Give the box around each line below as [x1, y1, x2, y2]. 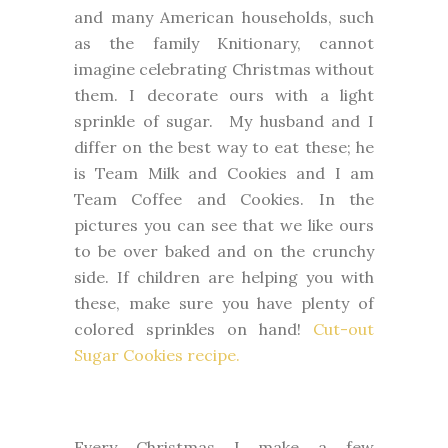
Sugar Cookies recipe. [74, 344, 240, 365]
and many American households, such [74, 6, 374, 27]
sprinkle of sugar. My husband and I [74, 110, 374, 131]
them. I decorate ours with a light [74, 84, 374, 105]
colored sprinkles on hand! [74, 318, 313, 339]
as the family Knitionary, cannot [74, 32, 374, 53]
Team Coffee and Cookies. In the [74, 188, 374, 209]
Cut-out [313, 318, 374, 339]
